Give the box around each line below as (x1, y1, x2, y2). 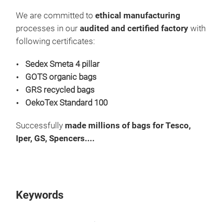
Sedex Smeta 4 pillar (25, 59, 100, 69)
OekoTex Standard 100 (25, 98, 108, 108)
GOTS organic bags (25, 72, 97, 82)
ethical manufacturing (95, 11, 180, 21)
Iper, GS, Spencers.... (16, 134, 95, 144)
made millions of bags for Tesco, (63, 121, 191, 131)
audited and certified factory (80, 24, 190, 34)
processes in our (16, 24, 80, 34)
